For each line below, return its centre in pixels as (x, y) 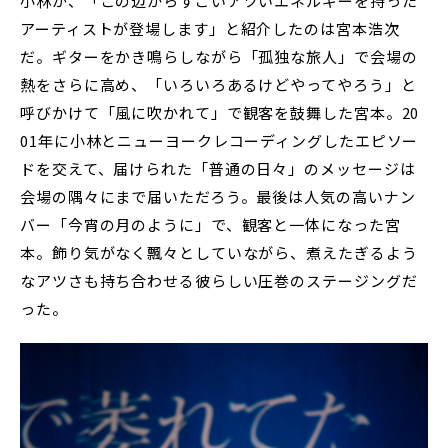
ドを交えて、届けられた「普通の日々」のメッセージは (218, 169)
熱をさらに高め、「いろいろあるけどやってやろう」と (218, 85)
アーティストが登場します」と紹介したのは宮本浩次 (210, 29)
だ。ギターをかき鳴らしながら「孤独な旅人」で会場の (219, 57)
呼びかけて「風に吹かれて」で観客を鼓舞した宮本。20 (220, 113)
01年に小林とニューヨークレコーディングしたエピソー (219, 141)
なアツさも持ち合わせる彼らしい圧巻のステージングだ (219, 281)
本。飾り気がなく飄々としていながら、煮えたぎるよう (219, 253)
